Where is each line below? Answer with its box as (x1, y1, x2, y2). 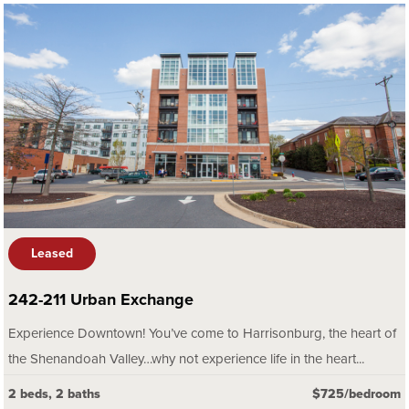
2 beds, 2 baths (8, 386, 100, 403)
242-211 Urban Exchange (8, 289, 194, 310)
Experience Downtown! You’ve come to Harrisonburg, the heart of (8, 325, 396, 342)
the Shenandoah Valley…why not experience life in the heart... (8, 351, 364, 368)
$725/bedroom (312, 386, 401, 403)
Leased (31, 246, 73, 262)
